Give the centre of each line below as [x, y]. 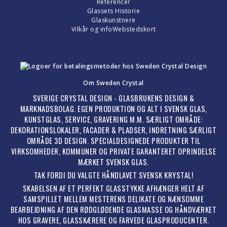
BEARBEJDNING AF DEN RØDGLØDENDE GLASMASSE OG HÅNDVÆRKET [113, 210]
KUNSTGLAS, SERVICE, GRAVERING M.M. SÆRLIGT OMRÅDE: [113, 120]
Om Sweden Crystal [113, 83]
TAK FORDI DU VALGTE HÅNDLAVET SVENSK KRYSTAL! [113, 175]
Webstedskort [134, 29]
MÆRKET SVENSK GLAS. [113, 162]
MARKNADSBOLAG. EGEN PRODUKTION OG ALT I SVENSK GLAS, [113, 109]
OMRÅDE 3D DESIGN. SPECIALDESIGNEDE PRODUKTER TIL [113, 141]
